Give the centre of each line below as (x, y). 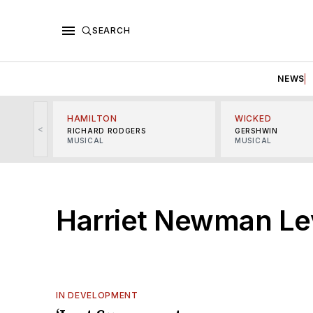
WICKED (253, 118)
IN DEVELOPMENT (97, 295)
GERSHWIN (256, 130)
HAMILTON (92, 118)
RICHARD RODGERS (107, 130)
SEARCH (111, 30)
